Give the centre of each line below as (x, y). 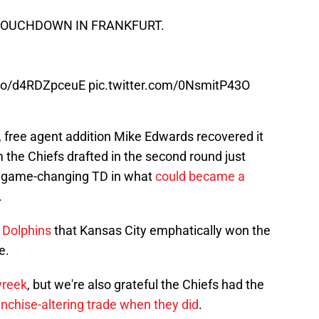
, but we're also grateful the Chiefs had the (146, 285)
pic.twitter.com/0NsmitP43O (169, 85)
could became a (200, 177)
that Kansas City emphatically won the (161, 231)
